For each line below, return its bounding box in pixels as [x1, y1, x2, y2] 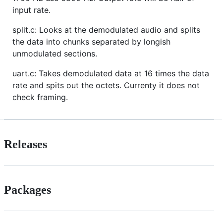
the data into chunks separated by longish [12, 36, 170, 47]
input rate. [12, 4, 51, 15]
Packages [4, 183, 51, 196]
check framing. [12, 92, 68, 102]
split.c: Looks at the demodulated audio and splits [12, 24, 200, 35]
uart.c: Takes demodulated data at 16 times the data [12, 68, 209, 78]
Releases [4, 137, 47, 151]
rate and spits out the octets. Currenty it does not [12, 80, 200, 90]
